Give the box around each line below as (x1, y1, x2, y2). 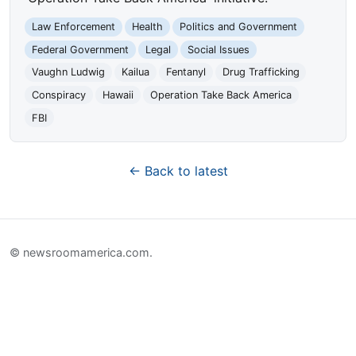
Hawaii (102, 89, 133, 102)
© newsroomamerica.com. (10, 245, 153, 259)
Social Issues (187, 43, 250, 56)
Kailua (121, 66, 149, 79)
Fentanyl (165, 66, 206, 79)
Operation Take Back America (149, 89, 292, 102)
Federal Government (32, 43, 130, 56)
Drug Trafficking (222, 66, 300, 79)
